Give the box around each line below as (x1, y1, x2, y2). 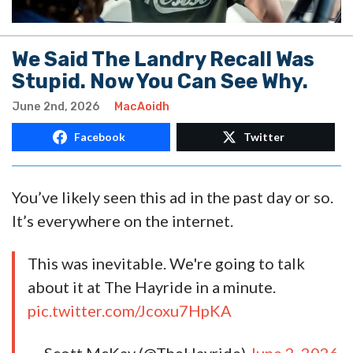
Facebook (73, 130, 125, 144)
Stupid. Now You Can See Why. (12, 69, 308, 94)
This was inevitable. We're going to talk (28, 254, 305, 273)
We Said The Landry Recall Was (12, 47, 314, 72)
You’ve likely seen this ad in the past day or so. (12, 188, 333, 207)
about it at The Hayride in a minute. (28, 277, 276, 297)
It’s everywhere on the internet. (12, 211, 233, 231)
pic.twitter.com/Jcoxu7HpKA (28, 301, 232, 321)
